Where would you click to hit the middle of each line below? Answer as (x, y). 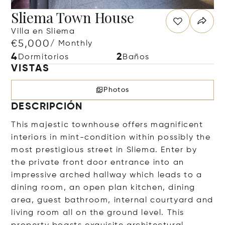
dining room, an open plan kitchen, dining (103, 188)
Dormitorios (44, 57)
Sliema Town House (73, 17)
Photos (117, 90)
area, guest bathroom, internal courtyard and (112, 200)
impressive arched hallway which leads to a (107, 175)
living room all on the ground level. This (98, 213)
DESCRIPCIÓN (47, 107)
